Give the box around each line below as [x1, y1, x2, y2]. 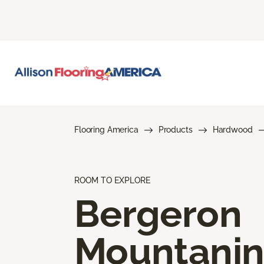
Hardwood [212, 124, 253, 134]
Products [158, 124, 193, 134]
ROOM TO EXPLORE [74, 175, 150, 185]
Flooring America [74, 124, 138, 134]
